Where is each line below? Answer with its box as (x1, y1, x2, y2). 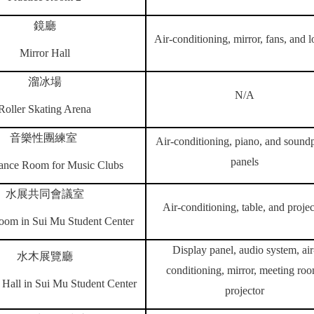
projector (225, 285, 264, 296)
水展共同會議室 (5, 188, 84, 200)
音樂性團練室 (9, 132, 77, 144)
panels (231, 156, 259, 168)
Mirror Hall (19, 47, 70, 59)
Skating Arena (28, 103, 91, 115)
